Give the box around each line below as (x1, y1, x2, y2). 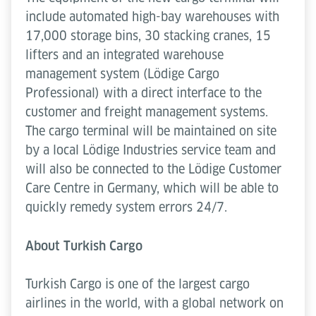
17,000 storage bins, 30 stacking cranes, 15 (25, 28, 271, 43)
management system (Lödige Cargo (25, 66, 219, 81)
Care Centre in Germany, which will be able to (25, 180, 279, 195)
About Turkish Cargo (25, 238, 146, 253)
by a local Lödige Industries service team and (25, 142, 276, 157)
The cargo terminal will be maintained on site (25, 123, 276, 138)
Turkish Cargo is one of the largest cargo (25, 276, 250, 291)
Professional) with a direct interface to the (25, 85, 262, 100)
